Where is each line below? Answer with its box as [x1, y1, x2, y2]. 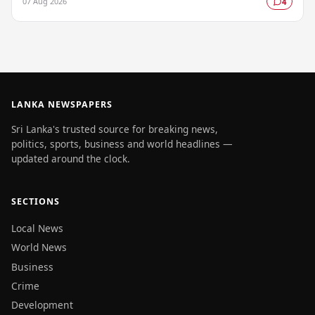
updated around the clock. [11, 151, 130, 165]
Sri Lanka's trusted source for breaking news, [11, 122, 218, 136]
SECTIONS [11, 195, 60, 208]
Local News [11, 221, 63, 235]
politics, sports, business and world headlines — [11, 136, 233, 150]
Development [11, 298, 73, 312]
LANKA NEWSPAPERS [11, 98, 112, 111]
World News [11, 240, 67, 255]
